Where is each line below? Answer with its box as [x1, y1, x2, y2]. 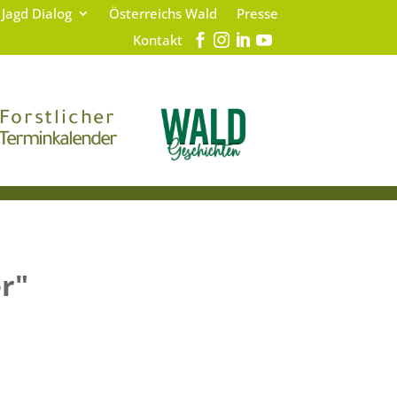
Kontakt [132, 31, 183, 49]
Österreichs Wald [108, 4, 217, 22]
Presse [236, 4, 278, 22]
